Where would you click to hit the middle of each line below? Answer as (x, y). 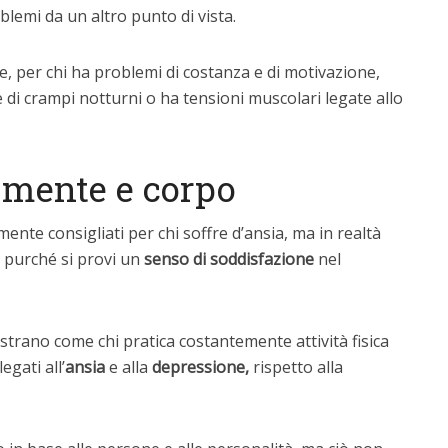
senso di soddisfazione (231, 259)
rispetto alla (296, 367)
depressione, (200, 367)
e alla (128, 367)
